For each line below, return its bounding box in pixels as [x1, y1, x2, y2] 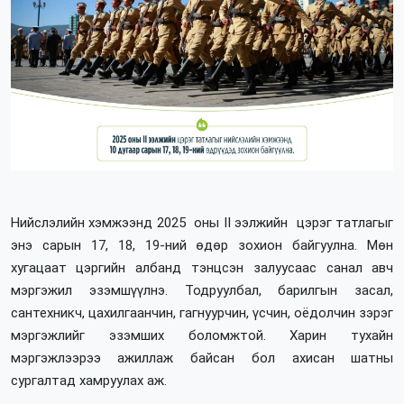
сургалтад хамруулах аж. [10, 372, 167, 390]
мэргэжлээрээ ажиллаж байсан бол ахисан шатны [10, 350, 394, 367]
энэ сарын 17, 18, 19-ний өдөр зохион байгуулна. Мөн [10, 237, 394, 254]
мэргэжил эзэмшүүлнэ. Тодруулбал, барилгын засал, [10, 282, 394, 299]
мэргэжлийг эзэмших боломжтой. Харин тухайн [10, 327, 394, 344]
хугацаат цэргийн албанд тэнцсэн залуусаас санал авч [10, 260, 394, 277]
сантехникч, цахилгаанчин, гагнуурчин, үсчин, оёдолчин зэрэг [10, 305, 394, 322]
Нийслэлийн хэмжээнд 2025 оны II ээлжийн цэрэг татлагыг [10, 215, 394, 232]
